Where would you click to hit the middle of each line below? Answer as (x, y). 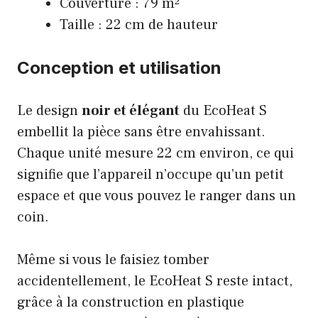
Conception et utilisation (119, 67)
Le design (49, 110)
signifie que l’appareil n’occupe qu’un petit (150, 174)
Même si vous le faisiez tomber (113, 259)
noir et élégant (131, 110)
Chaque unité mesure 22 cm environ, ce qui (155, 153)
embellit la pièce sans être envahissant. (141, 132)
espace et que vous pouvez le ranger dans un (157, 196)
